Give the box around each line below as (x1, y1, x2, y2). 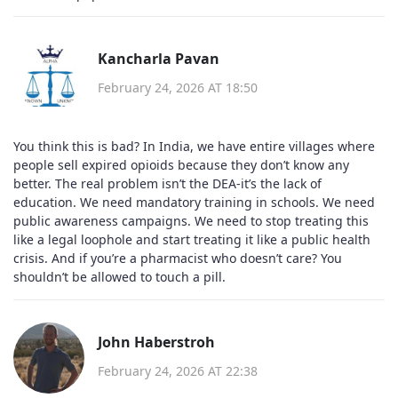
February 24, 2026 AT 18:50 (98, 79, 258, 96)
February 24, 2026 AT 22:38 (98, 362, 258, 379)
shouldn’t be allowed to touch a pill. (13, 267, 226, 285)
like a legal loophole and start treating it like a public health (13, 230, 370, 248)
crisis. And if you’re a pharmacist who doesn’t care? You (13, 249, 342, 267)
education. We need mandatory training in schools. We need (13, 193, 375, 211)
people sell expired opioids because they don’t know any (13, 155, 349, 173)
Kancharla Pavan (98, 49, 219, 68)
